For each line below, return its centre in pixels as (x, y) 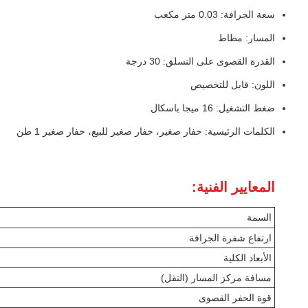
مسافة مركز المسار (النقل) (216, 278)
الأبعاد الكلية (247, 258)
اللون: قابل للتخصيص (233, 85)
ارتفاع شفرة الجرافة (230, 238)
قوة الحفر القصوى (235, 298)
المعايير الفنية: (233, 187)
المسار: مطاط (246, 38)
